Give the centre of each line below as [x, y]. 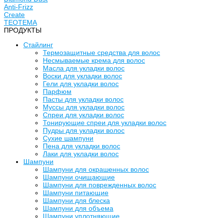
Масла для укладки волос [84, 68]
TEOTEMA [20, 22]
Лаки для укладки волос [81, 154]
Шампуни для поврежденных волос [100, 185]
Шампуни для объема [78, 208]
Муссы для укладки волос [84, 107]
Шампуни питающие [76, 193]
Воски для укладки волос [82, 76]
